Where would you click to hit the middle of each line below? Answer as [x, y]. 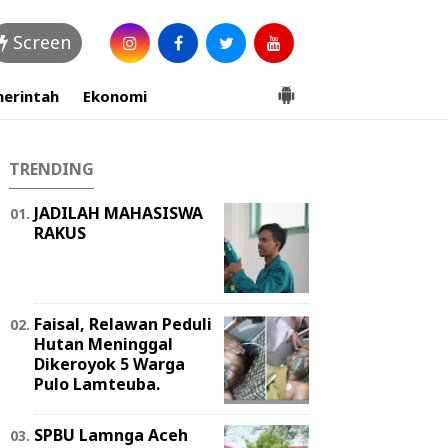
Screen [39, 42]
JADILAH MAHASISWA [118, 213]
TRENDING [51, 169]
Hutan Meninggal [103, 344]
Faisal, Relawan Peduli [123, 324]
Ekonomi [115, 96]
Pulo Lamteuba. [97, 384]
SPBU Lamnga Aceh [111, 435]
